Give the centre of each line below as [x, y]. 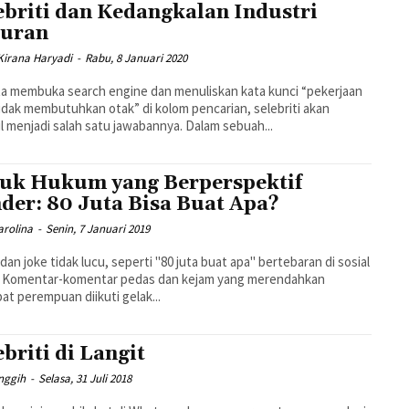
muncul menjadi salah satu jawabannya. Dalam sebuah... [230, 125]
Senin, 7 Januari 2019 [98, 228]
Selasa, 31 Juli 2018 [85, 378]
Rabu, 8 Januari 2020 [136, 58]
